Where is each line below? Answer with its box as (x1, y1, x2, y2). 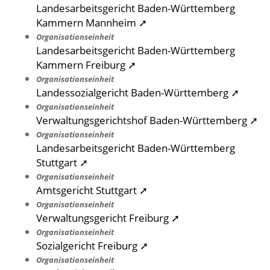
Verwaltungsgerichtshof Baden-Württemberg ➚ (36, 113, 258, 128)
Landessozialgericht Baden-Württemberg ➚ (36, 85, 239, 100)
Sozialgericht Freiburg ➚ (36, 238, 148, 253)
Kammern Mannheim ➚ (36, 15, 147, 30)
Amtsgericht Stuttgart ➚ (36, 183, 148, 198)
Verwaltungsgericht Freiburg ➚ (36, 210, 180, 225)
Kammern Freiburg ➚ (36, 57, 136, 72)
